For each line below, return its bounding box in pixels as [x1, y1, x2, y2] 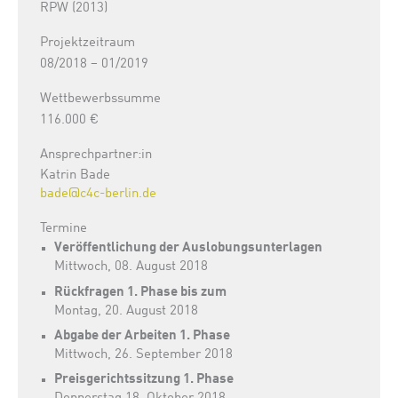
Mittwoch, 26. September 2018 [54, 347, 234, 361]
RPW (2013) [40, 2, 107, 15]
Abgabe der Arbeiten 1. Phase [54, 329, 231, 342]
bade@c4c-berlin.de [40, 187, 156, 200]
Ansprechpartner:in [40, 148, 152, 162]
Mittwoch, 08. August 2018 [54, 260, 209, 274]
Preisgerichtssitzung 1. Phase [54, 373, 235, 386]
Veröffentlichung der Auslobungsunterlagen [54, 242, 323, 255]
